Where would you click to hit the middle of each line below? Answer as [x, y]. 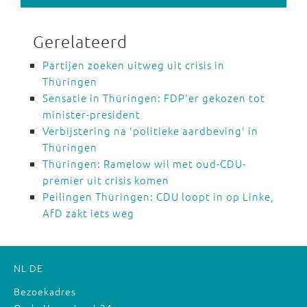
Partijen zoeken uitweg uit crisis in [134, 65]
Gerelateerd [80, 41]
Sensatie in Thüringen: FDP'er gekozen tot [154, 98]
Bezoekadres [45, 291]
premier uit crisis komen [106, 180]
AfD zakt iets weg [88, 213]
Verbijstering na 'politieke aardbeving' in [150, 131]
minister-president [91, 114]
